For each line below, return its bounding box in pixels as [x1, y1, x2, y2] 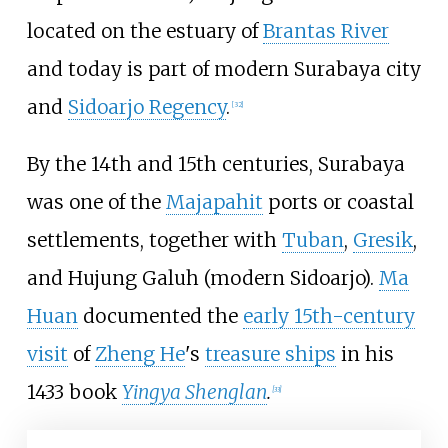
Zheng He [94, 342, 185, 367]
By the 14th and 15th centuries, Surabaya [26, 152, 405, 177]
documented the [77, 304, 243, 329]
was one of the [26, 190, 166, 215]
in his [335, 342, 394, 367]
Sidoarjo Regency [67, 95, 226, 120]
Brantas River [262, 19, 389, 44]
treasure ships [204, 342, 336, 367]
